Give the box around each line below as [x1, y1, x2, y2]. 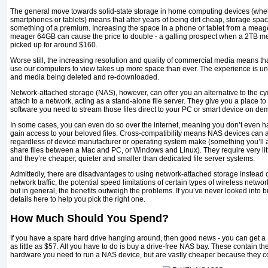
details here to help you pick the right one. [10, 195, 145, 204]
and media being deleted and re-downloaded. [10, 73, 159, 82]
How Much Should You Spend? [10, 212, 169, 225]
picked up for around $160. [10, 41, 98, 50]
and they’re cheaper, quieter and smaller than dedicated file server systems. [10, 154, 255, 163]
